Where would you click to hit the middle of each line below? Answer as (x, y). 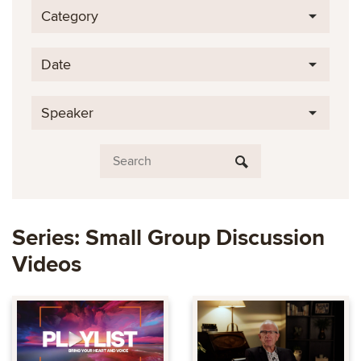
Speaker (67, 113)
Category (70, 16)
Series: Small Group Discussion (168, 238)
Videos (47, 264)
